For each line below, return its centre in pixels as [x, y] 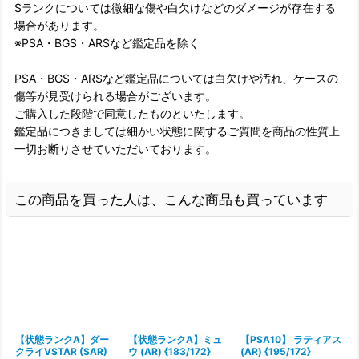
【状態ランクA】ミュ [175, 339]
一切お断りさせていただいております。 [115, 149]
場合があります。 [59, 25]
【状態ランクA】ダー [62, 339]
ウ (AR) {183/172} [169, 351]
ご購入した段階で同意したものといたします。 [132, 113]
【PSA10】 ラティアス [291, 339]
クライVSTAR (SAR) [61, 351]
